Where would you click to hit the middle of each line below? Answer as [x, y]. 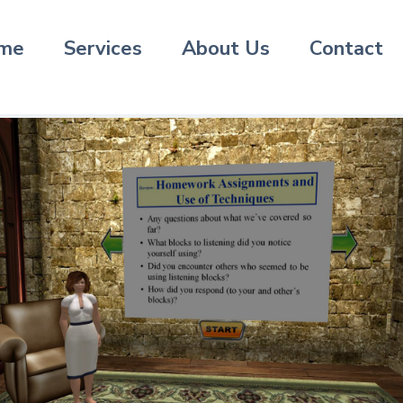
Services [103, 48]
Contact [346, 48]
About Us [226, 48]
